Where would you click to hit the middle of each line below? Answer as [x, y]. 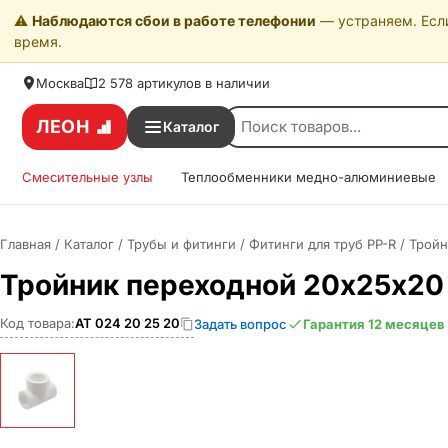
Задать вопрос [240, 323]
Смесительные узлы [87, 177]
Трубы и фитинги [181, 244]
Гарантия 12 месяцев [374, 323]
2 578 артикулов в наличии [184, 83]
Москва [60, 83]
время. [38, 41]
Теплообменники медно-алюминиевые [308, 177]
